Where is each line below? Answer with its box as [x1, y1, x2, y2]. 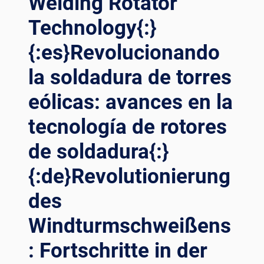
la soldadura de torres [28, 65, 232, 90]
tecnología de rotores [28, 114, 227, 139]
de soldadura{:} [28, 139, 169, 164]
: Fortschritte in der [28, 238, 207, 263]
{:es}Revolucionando [28, 40, 220, 65]
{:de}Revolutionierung [28, 164, 230, 189]
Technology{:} [28, 15, 157, 40]
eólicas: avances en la [28, 90, 233, 114]
